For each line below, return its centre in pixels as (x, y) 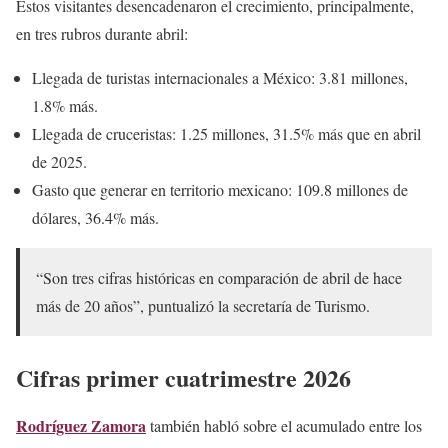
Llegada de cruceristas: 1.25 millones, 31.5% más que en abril (226, 133)
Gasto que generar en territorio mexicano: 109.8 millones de (220, 189)
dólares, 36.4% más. (95, 217)
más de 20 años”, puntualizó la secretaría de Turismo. (203, 305)
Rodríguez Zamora (81, 425)
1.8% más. (65, 105)
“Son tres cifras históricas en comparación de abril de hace (219, 277)
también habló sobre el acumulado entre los (284, 425)
